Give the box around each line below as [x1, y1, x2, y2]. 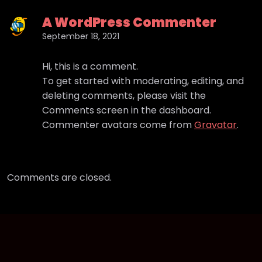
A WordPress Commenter [42, 13, 216, 32]
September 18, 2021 [42, 30, 119, 42]
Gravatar [194, 118, 237, 132]
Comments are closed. [7, 171, 112, 184]
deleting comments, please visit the [42, 89, 206, 102]
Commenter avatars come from [42, 118, 194, 132]
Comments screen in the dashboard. [42, 104, 211, 117]
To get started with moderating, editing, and [42, 74, 244, 88]
